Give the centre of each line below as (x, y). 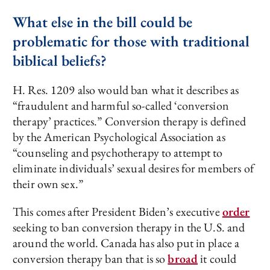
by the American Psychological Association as (119, 137)
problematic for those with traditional (131, 41)
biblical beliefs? (60, 61)
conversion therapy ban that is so (90, 259)
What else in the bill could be (102, 22)
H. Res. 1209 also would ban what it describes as (126, 90)
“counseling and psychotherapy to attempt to (118, 153)
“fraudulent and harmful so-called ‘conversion (121, 106)
